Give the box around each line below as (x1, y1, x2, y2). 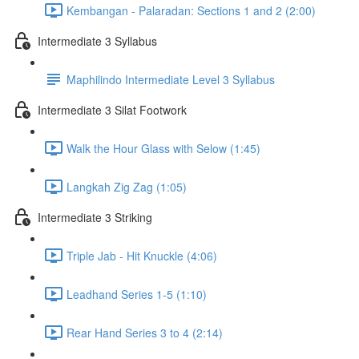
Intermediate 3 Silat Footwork (38, 101, 187, 118)
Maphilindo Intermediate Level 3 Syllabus (67, 71, 275, 87)
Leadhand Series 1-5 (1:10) (67, 285, 207, 302)
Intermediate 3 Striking (38, 208, 152, 225)
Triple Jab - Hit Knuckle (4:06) (67, 247, 217, 264)
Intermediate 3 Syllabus (38, 32, 157, 49)
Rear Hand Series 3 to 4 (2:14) (67, 324, 223, 341)
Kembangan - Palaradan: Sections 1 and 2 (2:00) (67, 2, 316, 18)
